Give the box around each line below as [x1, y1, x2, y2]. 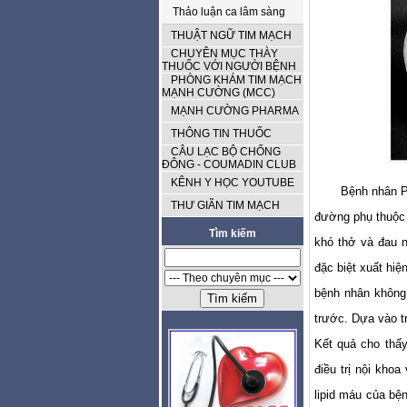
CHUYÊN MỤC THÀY [170, 47, 278, 60]
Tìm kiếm [208, 227, 256, 240]
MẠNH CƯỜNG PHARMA [170, 104, 299, 117]
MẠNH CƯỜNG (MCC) [161, 86, 275, 99]
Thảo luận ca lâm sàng [172, 5, 285, 18]
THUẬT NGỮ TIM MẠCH [170, 29, 292, 42]
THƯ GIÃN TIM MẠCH [170, 199, 280, 212]
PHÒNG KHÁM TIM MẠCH [170, 74, 302, 86]
